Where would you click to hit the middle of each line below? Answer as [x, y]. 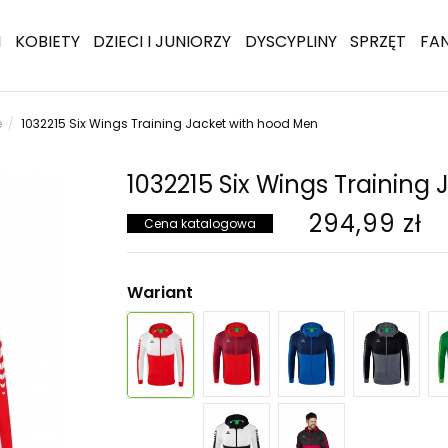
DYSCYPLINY [290, 42]
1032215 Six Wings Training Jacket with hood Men [169, 123]
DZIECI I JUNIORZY [162, 42]
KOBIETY [47, 42]
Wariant [160, 292]
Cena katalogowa [200, 224]
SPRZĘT [378, 42]
